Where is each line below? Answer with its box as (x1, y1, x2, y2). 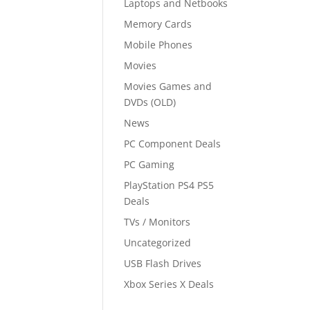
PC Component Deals (124, 137, 221, 150)
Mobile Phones (124, 38, 193, 51)
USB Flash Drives (124, 257, 202, 270)
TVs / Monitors (124, 215, 191, 228)
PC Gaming (124, 158, 175, 171)
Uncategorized (124, 236, 192, 249)
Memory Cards (124, 17, 192, 30)
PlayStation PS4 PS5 (124, 179, 215, 192)
